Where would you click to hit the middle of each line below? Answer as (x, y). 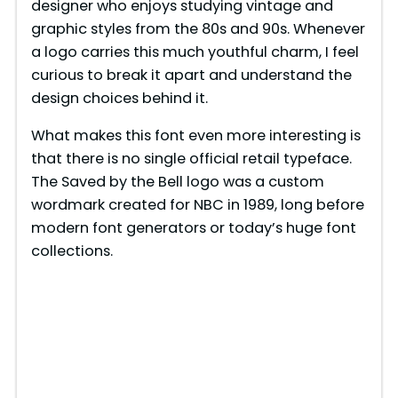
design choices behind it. (119, 98)
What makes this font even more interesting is (195, 135)
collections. (72, 251)
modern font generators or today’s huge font (193, 227)
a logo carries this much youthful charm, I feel (195, 52)
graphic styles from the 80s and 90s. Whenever (198, 28)
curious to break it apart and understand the (191, 75)
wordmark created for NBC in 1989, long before (197, 204)
